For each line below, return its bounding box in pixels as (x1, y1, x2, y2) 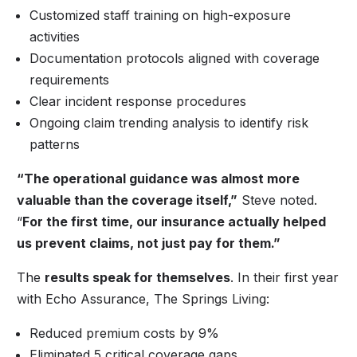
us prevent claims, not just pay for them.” (17, 234, 281, 251)
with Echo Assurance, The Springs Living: (17, 290, 270, 307)
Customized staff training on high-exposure (29, 6, 292, 23)
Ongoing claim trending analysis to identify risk (29, 114, 309, 131)
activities (29, 28, 80, 45)
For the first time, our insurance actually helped (22, 213, 327, 229)
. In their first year (230, 269, 339, 285)
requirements (29, 71, 110, 88)
